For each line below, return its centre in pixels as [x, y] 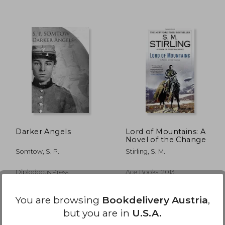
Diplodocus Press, [43, 172]
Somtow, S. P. [38, 151]
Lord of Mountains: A [165, 131]
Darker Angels [43, 131]
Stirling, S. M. [145, 151]
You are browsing [59, 200]
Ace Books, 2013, [151, 172]
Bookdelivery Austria [155, 200]
